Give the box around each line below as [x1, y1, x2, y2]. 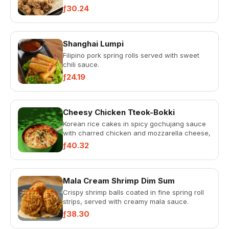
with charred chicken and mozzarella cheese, [63, 129, 211, 137]
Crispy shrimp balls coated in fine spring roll [63, 188, 204, 196]
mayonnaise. [63, 1, 103, 9]
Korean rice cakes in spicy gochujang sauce [63, 120, 206, 128]
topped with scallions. [63, 138, 132, 146]
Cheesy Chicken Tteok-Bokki [63, 107, 175, 117]
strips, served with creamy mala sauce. [63, 197, 189, 205]
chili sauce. [63, 60, 99, 68]
